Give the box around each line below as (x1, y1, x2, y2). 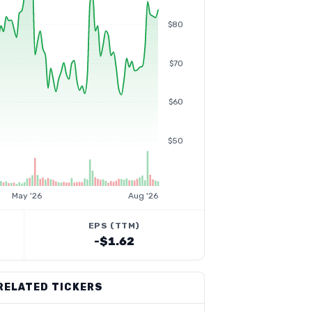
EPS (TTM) (88, 221, 140, 231)
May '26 (12, 191, 42, 201)
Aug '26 (128, 191, 158, 201)
